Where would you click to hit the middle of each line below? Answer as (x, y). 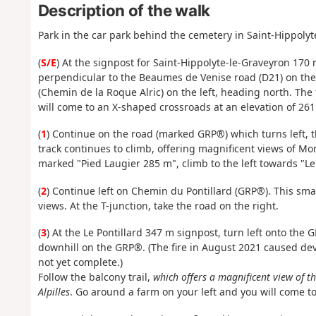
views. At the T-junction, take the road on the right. (158, 205)
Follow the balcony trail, (95, 277)
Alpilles (54, 292)
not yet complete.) (80, 262)
